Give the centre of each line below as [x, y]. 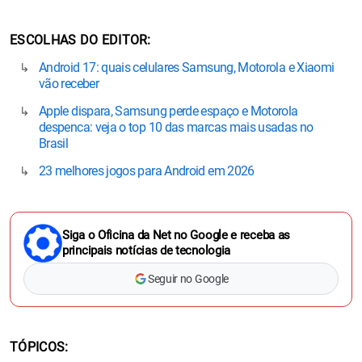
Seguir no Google [188, 279]
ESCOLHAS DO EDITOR [79, 40]
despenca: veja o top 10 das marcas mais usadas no [176, 128]
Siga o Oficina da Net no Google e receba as [177, 236]
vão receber [69, 84]
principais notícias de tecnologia [147, 251]
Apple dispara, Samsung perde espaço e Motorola [168, 112]
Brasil [54, 144]
